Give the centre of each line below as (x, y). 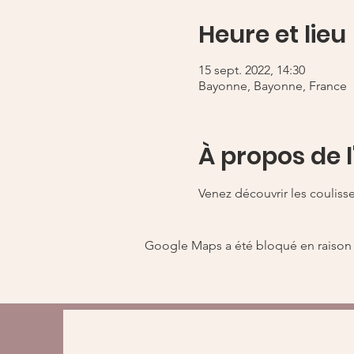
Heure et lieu (272, 35)
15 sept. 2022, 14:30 (251, 70)
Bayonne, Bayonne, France (272, 86)
